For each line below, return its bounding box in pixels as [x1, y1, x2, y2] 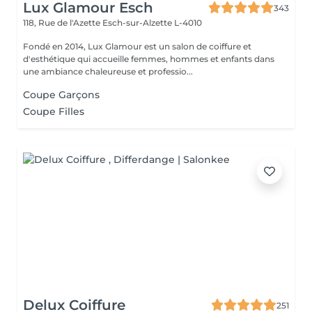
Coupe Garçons [23, 88, 100, 101]
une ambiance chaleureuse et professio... [23, 66, 193, 77]
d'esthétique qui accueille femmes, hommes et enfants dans [23, 54, 274, 64]
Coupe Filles [23, 105, 84, 118]
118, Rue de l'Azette [23, 17, 102, 28]
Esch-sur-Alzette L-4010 [102, 17, 202, 28]
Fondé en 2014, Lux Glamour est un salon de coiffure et [23, 41, 251, 52]
